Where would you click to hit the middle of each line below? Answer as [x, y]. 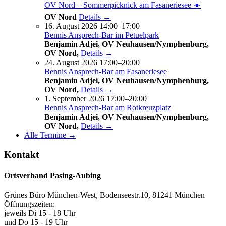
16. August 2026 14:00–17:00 [92, 26]
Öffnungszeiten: [30, 204]
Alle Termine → [50, 135]
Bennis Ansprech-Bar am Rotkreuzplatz [108, 108]
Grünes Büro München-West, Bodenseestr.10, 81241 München [104, 195]
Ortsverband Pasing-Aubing [52, 176]
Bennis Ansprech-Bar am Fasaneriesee [106, 72]
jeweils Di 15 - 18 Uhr [40, 213]
